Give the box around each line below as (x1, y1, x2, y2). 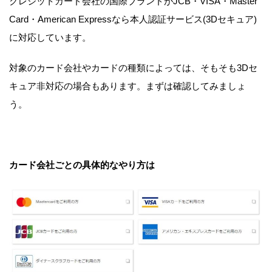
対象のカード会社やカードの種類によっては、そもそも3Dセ (9, 63, 257, 73)
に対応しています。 (9, 32, 91, 43)
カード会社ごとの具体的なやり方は (9, 160, 155, 171)
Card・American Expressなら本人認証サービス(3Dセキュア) (9, 14, 257, 25)
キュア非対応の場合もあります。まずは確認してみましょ (9, 81, 246, 92)
